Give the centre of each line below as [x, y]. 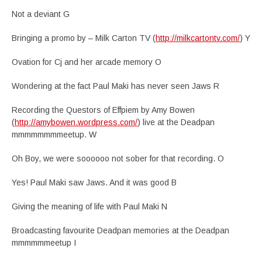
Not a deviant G [41, 14]
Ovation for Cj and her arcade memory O [87, 62]
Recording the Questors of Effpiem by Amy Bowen [103, 110]
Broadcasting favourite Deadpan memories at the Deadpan [120, 230]
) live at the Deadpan [176, 122]
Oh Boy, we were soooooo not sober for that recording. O [118, 158]
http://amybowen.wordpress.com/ [76, 122]
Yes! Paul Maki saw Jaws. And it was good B [94, 182]
